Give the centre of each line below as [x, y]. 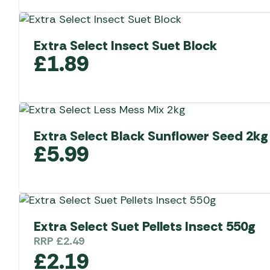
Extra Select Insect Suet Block [125, 45]
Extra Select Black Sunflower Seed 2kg [151, 136]
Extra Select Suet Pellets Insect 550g [145, 226]
